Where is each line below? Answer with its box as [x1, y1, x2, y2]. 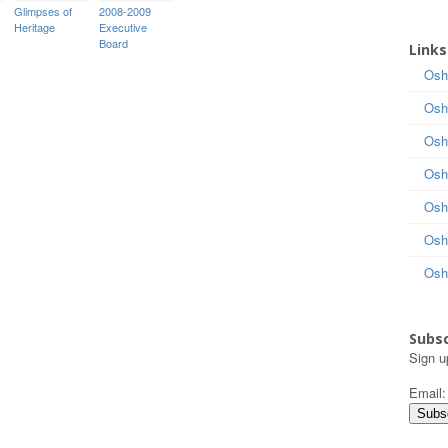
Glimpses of [14, 3, 72, 19]
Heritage [14, 19, 55, 35]
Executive [99, 19, 147, 35]
